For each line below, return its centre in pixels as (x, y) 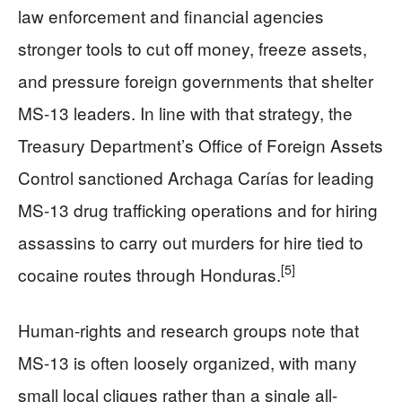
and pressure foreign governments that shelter (196, 80)
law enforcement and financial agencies (171, 15)
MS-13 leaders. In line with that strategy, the (185, 112)
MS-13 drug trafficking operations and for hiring (198, 209)
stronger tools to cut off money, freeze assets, (192, 48)
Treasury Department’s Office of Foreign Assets (201, 144)
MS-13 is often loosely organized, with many (188, 362)
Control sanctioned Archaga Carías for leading (196, 177)
